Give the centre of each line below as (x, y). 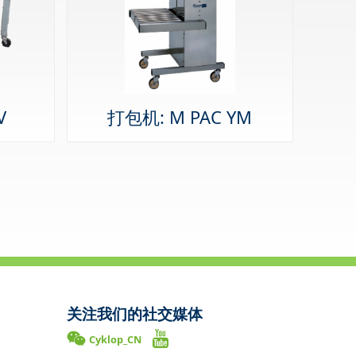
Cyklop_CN (115, 340)
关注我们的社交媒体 (134, 314)
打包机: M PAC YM (180, 117)
